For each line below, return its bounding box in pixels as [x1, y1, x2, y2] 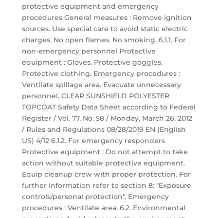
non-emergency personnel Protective [21, 47, 156, 55]
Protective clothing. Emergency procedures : [21, 69, 180, 78]
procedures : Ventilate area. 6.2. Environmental [21, 203, 185, 212]
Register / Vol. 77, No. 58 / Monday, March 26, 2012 [21, 114, 192, 123]
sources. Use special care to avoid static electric [21, 24, 188, 33]
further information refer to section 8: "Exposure [21, 181, 191, 190]
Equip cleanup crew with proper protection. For [21, 170, 191, 179]
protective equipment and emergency [21, 2, 159, 11]
